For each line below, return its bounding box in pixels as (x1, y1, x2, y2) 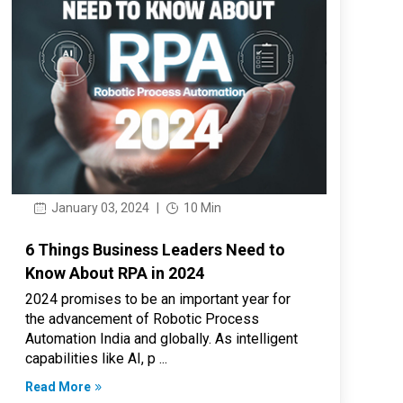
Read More (25, 379, 92, 394)
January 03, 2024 (49, 200, 150, 215)
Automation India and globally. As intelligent (25, 329, 299, 347)
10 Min (181, 200, 222, 215)
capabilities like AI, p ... (25, 349, 168, 367)
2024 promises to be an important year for (25, 290, 291, 308)
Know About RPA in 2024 (25, 263, 205, 282)
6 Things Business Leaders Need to (25, 239, 286, 259)
